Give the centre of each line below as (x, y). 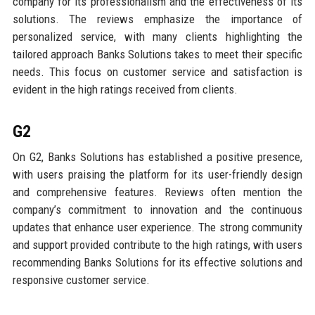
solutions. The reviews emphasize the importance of (157, 19)
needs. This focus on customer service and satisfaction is (157, 71)
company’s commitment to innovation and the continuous (157, 209)
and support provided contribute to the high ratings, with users (157, 244)
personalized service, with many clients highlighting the (157, 36)
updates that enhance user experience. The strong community (157, 227)
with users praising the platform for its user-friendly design (157, 174)
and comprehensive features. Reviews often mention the (157, 192)
